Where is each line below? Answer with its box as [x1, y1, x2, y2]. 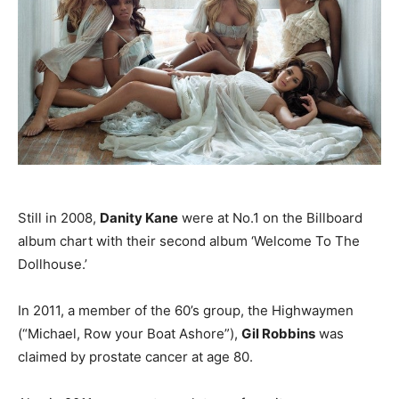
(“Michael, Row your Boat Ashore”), [18, 324, 241, 342]
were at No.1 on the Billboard [178, 208, 362, 226]
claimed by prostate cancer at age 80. [18, 347, 253, 365]
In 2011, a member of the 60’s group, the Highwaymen [18, 301, 354, 319]
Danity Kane [100, 208, 178, 226]
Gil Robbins [241, 324, 315, 342]
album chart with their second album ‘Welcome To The [18, 232, 360, 249]
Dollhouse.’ [18, 255, 87, 273]
